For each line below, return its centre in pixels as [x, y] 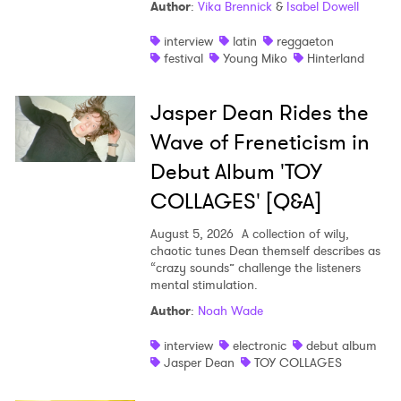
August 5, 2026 [192, 234]
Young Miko [255, 59]
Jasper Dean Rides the [259, 113]
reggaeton [305, 42]
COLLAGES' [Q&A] [235, 202]
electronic [259, 346]
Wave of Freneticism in [260, 143]
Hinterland [335, 59]
